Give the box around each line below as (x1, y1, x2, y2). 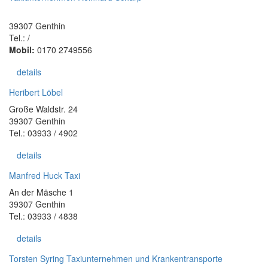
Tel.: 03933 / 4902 (9, 127, 78, 139)
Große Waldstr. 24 (9, 103, 78, 115)
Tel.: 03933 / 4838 (9, 210, 78, 222)
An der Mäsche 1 (9, 186, 74, 198)
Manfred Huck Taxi (9, 169, 80, 181)
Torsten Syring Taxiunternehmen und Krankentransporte (9, 252, 223, 264)
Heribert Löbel (9, 86, 63, 98)
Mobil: (9, 44, 35, 56)
